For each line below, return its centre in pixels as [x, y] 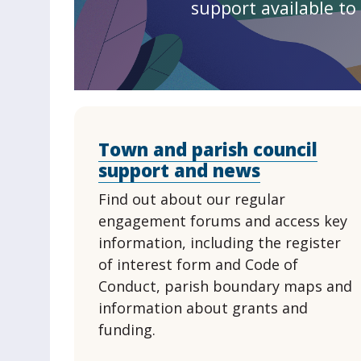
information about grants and [203, 308]
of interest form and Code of [198, 264]
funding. [127, 330]
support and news [179, 170]
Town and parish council [207, 149]
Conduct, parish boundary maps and [225, 286]
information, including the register [219, 243]
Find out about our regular [191, 199]
